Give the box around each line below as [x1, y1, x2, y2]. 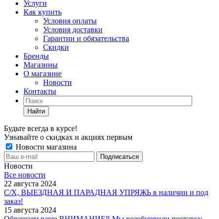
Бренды [23, 52, 49, 60]
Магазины [23, 61, 58, 69]
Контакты [23, 87, 56, 95]
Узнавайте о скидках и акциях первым [4, 133, 132, 141]
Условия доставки [43, 25, 103, 34]
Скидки [43, 43, 69, 51]
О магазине [23, 69, 62, 78]
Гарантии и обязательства [43, 34, 129, 43]
